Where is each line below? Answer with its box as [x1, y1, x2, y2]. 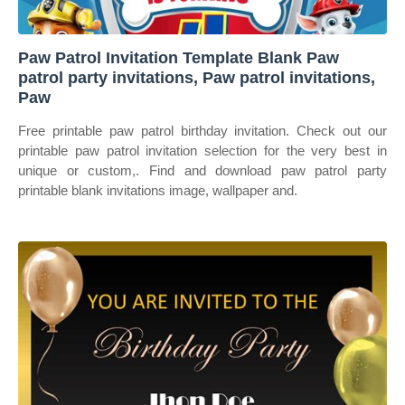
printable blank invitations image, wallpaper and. [18, 183, 297, 198]
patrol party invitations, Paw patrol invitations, [18, 69, 375, 87]
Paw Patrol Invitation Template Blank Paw [18, 49, 339, 67]
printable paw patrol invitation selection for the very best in [18, 143, 387, 158]
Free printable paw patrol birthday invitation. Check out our [18, 123, 387, 138]
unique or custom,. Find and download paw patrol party [18, 163, 387, 178]
